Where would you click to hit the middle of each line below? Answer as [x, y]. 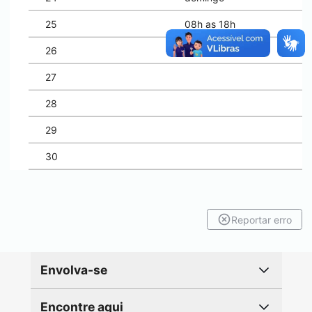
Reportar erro [262, 219]
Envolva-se [73, 270]
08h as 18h [210, 24]
